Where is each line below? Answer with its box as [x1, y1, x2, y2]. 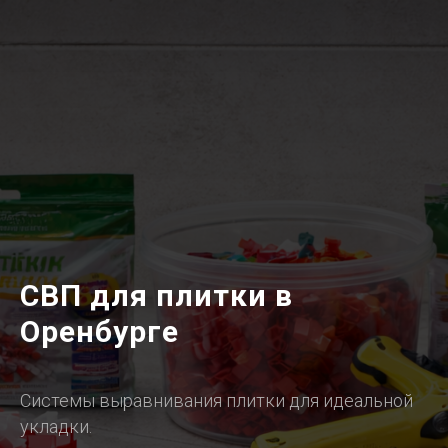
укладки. [20, 416, 92, 437]
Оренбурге [20, 314, 179, 349]
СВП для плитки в [20, 278, 293, 313]
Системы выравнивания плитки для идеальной [20, 390, 413, 411]
